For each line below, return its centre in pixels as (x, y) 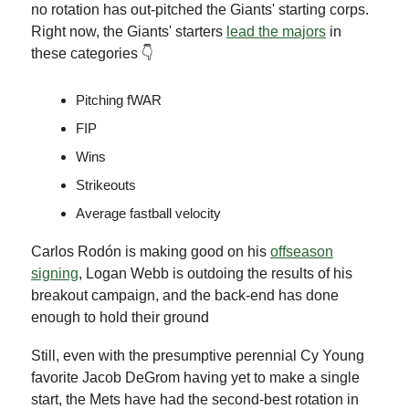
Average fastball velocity (148, 214)
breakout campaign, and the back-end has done (185, 296)
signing (55, 274)
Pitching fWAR (119, 100)
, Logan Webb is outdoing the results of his (215, 274)
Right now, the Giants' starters (129, 32)
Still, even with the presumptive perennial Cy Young (198, 356)
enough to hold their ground (120, 318)
